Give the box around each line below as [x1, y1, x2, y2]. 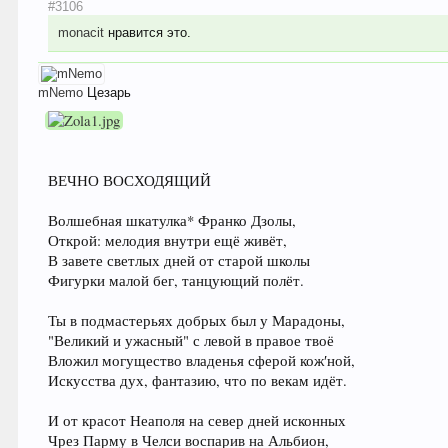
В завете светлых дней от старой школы [48, 251, 311, 271]
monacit [58, 25, 105, 41]
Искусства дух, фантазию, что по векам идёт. [48, 371, 348, 391]
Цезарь [87, 85, 132, 101]
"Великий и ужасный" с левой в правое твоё [48, 331, 335, 351]
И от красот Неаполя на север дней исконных [48, 411, 347, 431]
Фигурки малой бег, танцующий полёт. [48, 271, 305, 291]
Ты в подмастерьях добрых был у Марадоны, [48, 311, 346, 331]
